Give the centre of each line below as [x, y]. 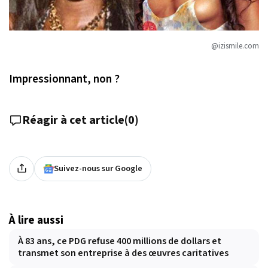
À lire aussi [36, 220]
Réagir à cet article [73, 120]
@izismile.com [235, 46]
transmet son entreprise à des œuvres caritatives [123, 253]
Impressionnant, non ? [64, 79]
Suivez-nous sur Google [98, 168]
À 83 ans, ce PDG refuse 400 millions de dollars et [120, 241]
